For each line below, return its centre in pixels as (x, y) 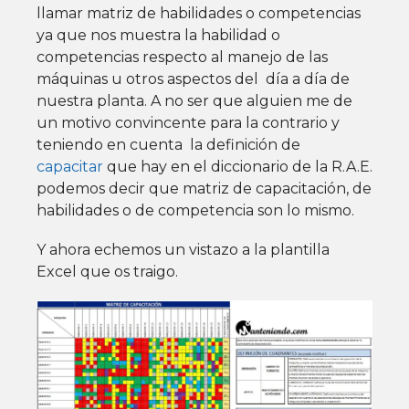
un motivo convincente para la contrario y (188, 122)
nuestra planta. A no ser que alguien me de (194, 100)
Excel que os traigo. (107, 271)
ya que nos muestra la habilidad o (158, 35)
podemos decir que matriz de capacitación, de (204, 188)
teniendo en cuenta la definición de (168, 144)
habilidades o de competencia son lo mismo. (195, 210)
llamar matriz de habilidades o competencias (199, 13)
